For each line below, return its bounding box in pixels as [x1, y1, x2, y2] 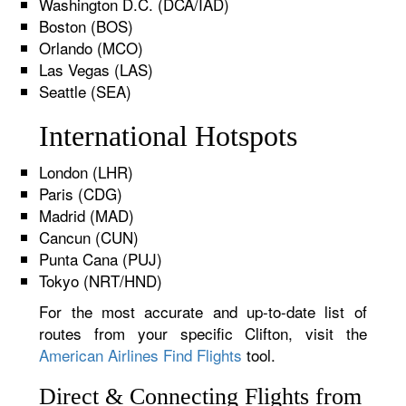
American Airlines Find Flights [39, 343, 243, 366]
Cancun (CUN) [39, 226, 140, 248]
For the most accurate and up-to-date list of [39, 300, 367, 323]
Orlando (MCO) [39, 36, 144, 59]
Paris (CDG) [39, 182, 123, 205]
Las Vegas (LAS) [39, 58, 154, 81]
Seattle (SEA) [39, 80, 132, 102]
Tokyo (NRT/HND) [39, 269, 163, 292]
